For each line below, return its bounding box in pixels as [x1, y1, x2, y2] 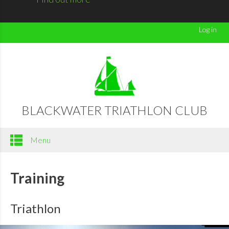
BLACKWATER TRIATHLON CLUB [21, 102, 208, 118]
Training [10, 169, 64, 187]
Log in [198, 25, 217, 34]
